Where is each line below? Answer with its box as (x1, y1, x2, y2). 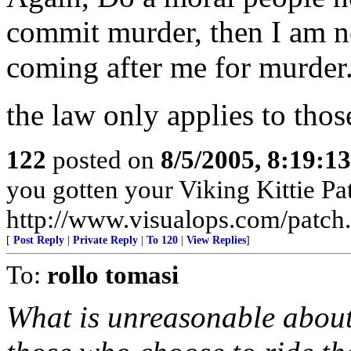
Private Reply (73, 234, 138, 246)
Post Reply (13, 234, 64, 246)
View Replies (186, 234, 246, 246)
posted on (46, 145, 161, 174)
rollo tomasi (47, 260, 179, 289)
